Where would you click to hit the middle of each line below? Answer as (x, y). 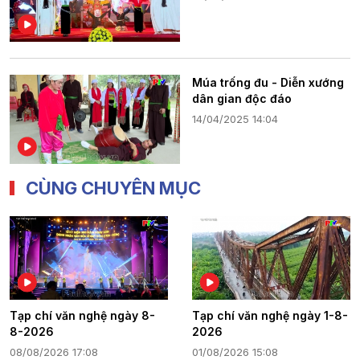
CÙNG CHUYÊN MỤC (113, 188)
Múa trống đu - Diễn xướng (268, 82)
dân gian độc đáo (242, 98)
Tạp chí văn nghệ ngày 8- (82, 315)
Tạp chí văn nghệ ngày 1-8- (270, 315)
